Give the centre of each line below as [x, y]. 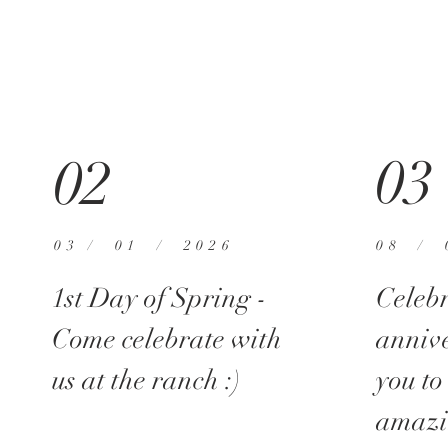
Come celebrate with [167, 339]
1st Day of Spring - [159, 298]
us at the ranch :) [146, 380]
